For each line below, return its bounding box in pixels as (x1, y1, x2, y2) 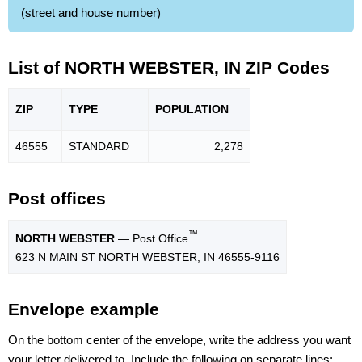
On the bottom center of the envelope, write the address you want (8, 332, 351, 347)
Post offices (8, 189, 106, 208)
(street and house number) (21, 5, 161, 19)
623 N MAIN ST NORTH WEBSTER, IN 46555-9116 (15, 250, 280, 263)
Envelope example (8, 300, 159, 319)
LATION (187, 103, 229, 116)
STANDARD (69, 140, 129, 154)
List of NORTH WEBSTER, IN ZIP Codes (8, 57, 330, 77)
